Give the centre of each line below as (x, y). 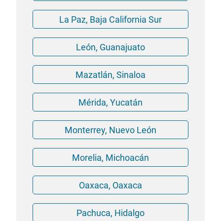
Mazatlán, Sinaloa (110, 74)
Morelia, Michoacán (110, 157)
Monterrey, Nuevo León (110, 130)
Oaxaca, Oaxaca (110, 185)
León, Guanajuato (110, 47)
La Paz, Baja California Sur (110, 19)
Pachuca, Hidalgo (110, 213)
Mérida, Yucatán (110, 102)
